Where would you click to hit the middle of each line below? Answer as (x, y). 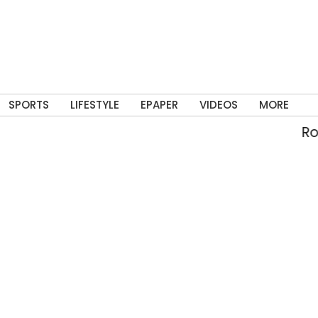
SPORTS (28, 105)
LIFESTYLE (94, 105)
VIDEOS (218, 105)
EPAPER (159, 105)
